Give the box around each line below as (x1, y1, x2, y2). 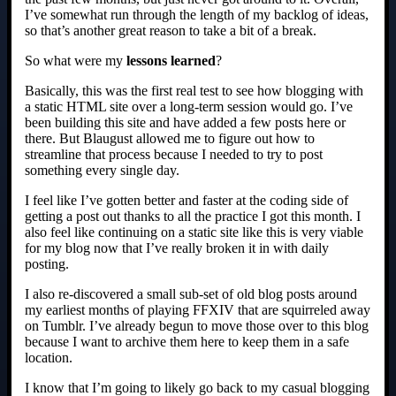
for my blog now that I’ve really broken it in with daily (25, 240, 329, 256)
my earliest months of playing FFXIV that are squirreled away (25, 302, 370, 318)
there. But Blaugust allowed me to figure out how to (25, 131, 315, 147)
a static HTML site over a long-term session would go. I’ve (25, 99, 353, 115)
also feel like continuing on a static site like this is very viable (25, 225, 363, 240)
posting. (25, 256, 69, 272)
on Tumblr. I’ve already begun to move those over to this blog (25, 318, 369, 334)
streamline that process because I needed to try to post (25, 147, 323, 163)
